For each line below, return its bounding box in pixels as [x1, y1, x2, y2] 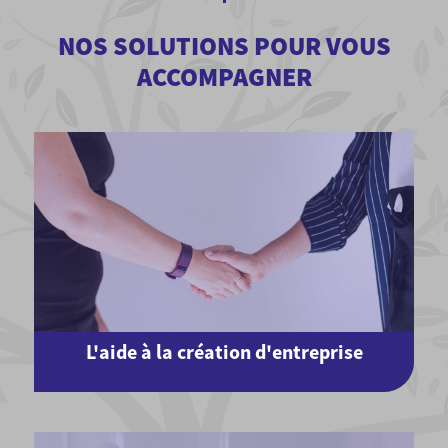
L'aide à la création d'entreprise [85, 339, 363, 364]
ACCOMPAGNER [136, 60, 312, 93]
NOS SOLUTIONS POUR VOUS [57, 29, 391, 62]
